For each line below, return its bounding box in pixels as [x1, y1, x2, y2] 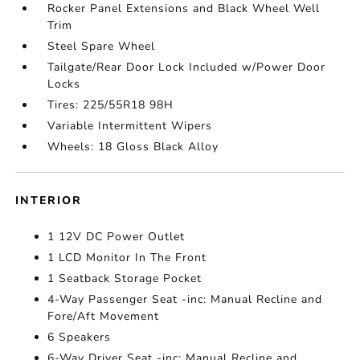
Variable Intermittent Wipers [47, 118, 213, 133]
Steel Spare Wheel [47, 39, 156, 54]
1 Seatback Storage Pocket [47, 271, 202, 286]
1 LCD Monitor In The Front [47, 250, 207, 265]
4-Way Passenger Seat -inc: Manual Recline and [47, 292, 323, 307]
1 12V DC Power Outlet [47, 229, 186, 244]
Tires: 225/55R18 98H [47, 97, 174, 112]
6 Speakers [47, 329, 112, 345]
